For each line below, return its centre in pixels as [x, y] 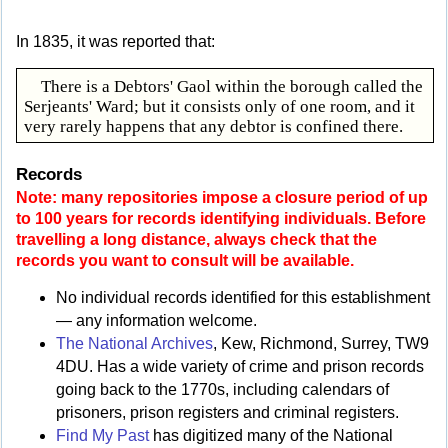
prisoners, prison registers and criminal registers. [227, 413]
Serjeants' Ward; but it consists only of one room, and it [219, 106]
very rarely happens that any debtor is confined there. [213, 126]
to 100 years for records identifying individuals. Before [221, 218]
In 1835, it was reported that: [115, 42]
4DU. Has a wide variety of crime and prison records [240, 367]
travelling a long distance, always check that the [196, 239]
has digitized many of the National [271, 436]
